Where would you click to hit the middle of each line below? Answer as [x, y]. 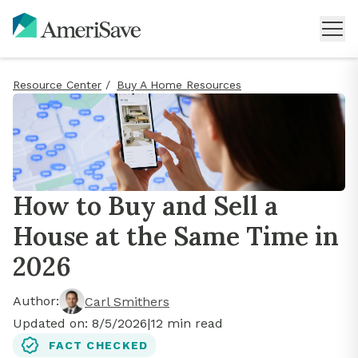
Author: [36, 301]
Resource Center [57, 85]
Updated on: [52, 324]
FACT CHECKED [99, 345]
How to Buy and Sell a [145, 206]
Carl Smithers [127, 301]
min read [193, 324]
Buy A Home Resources [179, 85]
